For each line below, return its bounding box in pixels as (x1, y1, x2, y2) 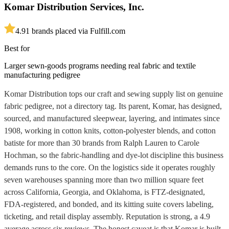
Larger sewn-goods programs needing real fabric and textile (4, 61, 196, 70)
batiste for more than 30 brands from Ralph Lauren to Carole (4, 138, 199, 147)
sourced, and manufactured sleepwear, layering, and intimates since (4, 113, 220, 123)
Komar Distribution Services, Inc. (4, 2, 144, 13)
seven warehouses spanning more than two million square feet (4, 175, 203, 184)
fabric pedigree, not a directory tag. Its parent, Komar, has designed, (4, 101, 222, 110)
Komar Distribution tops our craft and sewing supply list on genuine (4, 89, 223, 98)
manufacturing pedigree (4, 70, 80, 79)
